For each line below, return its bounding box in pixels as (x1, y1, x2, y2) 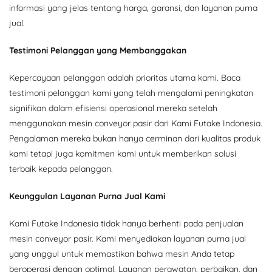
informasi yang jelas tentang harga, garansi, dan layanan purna (9, 2, 257, 13)
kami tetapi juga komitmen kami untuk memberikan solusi (9, 148, 236, 159)
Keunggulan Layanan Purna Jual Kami (9, 190, 165, 202)
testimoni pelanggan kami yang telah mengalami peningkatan (9, 87, 253, 98)
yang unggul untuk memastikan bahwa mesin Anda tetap (9, 248, 234, 259)
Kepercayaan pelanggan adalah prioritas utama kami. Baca (9, 72, 240, 83)
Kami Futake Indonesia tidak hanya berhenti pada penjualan (9, 217, 243, 229)
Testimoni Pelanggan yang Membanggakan (9, 44, 186, 56)
